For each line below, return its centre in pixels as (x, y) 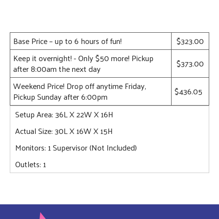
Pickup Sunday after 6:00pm (60, 96)
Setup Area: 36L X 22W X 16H (64, 114)
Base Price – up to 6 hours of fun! (67, 41)
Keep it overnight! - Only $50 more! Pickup (83, 58)
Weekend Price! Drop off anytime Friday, (80, 86)
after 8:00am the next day (57, 68)
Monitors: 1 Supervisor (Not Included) (76, 147)
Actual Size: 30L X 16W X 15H (64, 131)
